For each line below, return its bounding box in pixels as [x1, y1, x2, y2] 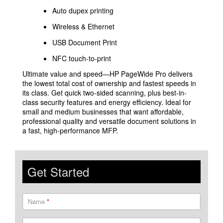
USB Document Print [52, 37, 117, 47]
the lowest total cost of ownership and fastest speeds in [22, 78, 196, 88]
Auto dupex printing [52, 5, 113, 15]
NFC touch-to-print [52, 53, 111, 63]
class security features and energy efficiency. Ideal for [22, 97, 191, 107]
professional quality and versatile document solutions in [22, 115, 196, 126]
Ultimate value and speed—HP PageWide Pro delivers [22, 68, 193, 79]
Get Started [27, 162, 89, 180]
